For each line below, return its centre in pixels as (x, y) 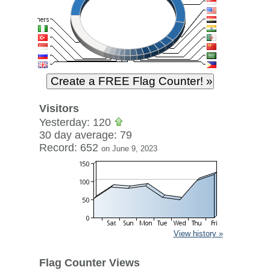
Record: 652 (70, 148)
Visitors (59, 108)
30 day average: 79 (85, 135)
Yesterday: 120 (76, 122)
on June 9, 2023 (129, 149)
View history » (198, 234)
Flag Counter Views (89, 263)
